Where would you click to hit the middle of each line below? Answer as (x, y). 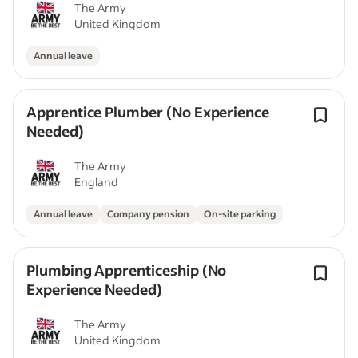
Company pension (148, 214)
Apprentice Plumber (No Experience (148, 112)
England (96, 182)
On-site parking (240, 214)
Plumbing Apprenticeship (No (127, 270)
